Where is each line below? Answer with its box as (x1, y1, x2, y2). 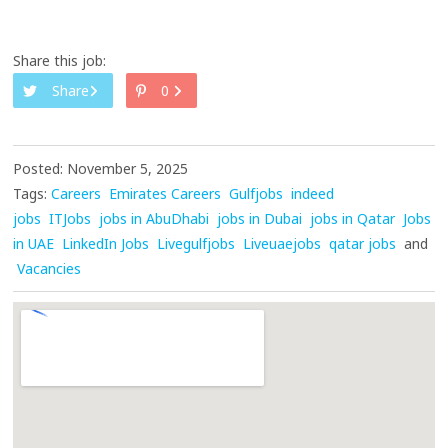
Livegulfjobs (157, 234, 236, 254)
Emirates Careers (109, 184, 222, 204)
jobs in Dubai (217, 209, 303, 229)
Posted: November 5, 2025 (13, 159, 189, 179)
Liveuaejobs (243, 234, 322, 254)
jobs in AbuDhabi (99, 209, 210, 229)
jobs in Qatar (310, 209, 396, 229)
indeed (291, 184, 335, 204)
